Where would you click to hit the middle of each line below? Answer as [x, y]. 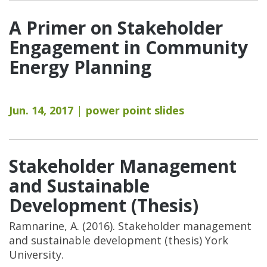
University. [36, 254]
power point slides [135, 110]
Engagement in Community [128, 47]
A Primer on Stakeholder [116, 27]
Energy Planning [80, 67]
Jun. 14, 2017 [41, 110]
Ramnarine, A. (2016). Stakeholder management [130, 226]
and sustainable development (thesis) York [119, 240]
